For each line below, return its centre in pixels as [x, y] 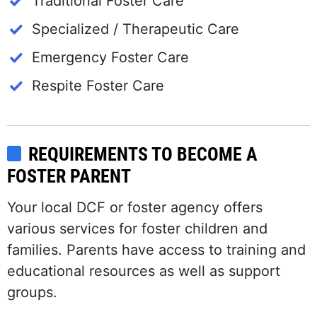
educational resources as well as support [144, 271]
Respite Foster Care [98, 86]
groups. [32, 293]
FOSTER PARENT [69, 177]
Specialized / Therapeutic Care [136, 29]
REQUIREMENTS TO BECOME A [143, 155]
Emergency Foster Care [110, 58]
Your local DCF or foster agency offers [135, 208]
